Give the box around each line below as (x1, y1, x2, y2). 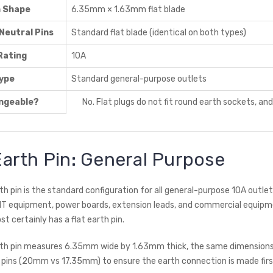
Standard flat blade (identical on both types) (71, 27, 246, 38)
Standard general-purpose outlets (71, 73, 207, 84)
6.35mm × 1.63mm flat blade (71, 4, 185, 15)
